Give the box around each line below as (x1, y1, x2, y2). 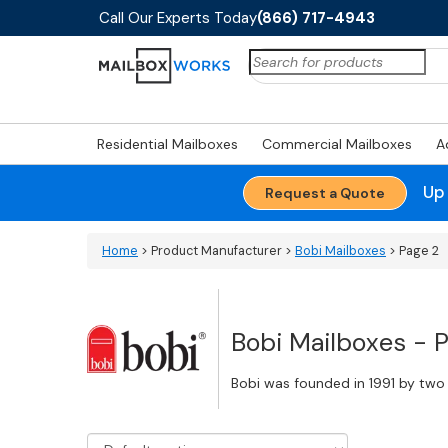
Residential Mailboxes (97, 135, 238, 153)
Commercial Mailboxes (262, 135, 412, 153)
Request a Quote (264, 184, 385, 202)
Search (247, 49, 298, 67)
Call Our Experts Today (99, 8, 257, 28)
